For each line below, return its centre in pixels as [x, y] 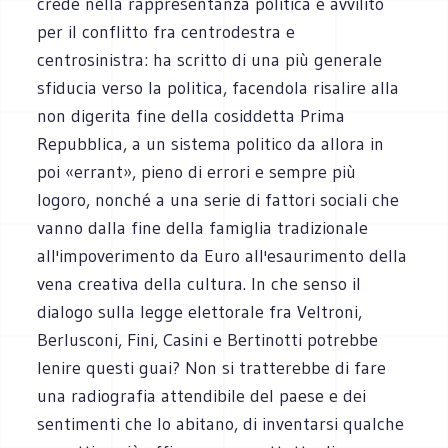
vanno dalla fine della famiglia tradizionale [203, 227]
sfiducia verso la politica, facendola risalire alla [218, 87]
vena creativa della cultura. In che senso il [199, 283]
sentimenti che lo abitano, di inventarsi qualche [221, 423]
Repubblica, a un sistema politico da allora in [211, 143]
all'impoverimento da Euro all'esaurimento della [222, 255]
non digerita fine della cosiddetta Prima [191, 115]
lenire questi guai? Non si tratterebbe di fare [212, 367]
